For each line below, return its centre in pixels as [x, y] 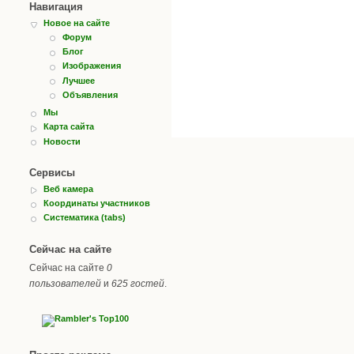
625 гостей [138, 283]
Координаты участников [97, 203]
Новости [62, 141]
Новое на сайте [77, 23]
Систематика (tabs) [85, 218]
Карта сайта [69, 127]
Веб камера [68, 188]
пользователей [65, 283]
